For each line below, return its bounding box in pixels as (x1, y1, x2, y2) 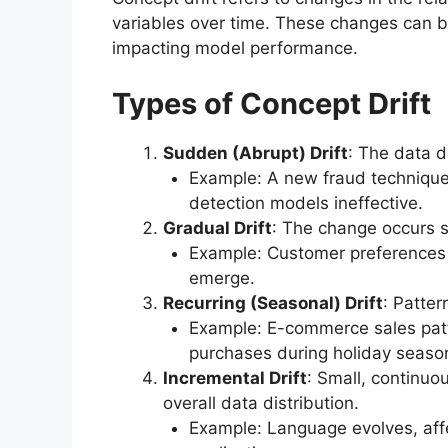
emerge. (188, 267, 255, 288)
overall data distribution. (163, 392, 359, 413)
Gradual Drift (163, 217, 272, 238)
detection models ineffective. (188, 192, 423, 213)
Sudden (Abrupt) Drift (163, 142, 348, 163)
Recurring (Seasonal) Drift (163, 292, 383, 313)
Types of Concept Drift (112, 85, 431, 121)
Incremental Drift (163, 367, 307, 388)
